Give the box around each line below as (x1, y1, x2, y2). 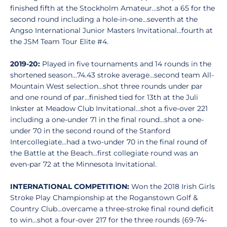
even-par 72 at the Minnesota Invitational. (10, 160, 157, 169)
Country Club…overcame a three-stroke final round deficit (10, 204, 214, 213)
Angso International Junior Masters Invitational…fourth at (10, 26, 213, 35)
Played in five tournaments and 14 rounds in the (40, 59, 211, 68)
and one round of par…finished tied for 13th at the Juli (10, 93, 198, 102)
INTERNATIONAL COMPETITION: (10, 182, 129, 191)
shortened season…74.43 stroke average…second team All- (10, 70, 214, 80)
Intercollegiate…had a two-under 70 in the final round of (10, 137, 207, 146)
